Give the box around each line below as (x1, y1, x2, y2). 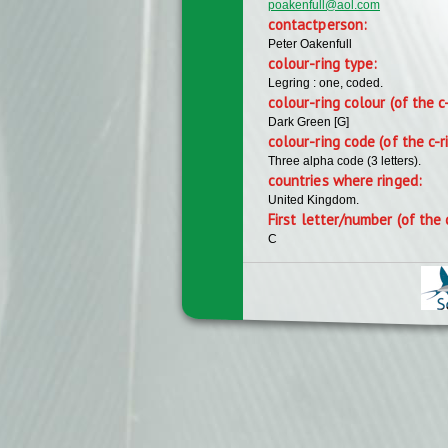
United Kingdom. (268, 192, 359, 207)
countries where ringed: (268, 170, 426, 190)
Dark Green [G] (268, 114, 349, 129)
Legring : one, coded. (268, 75, 383, 90)
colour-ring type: (268, 53, 382, 73)
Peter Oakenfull (268, 36, 352, 51)
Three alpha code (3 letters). (268, 153, 421, 168)
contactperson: (268, 14, 372, 34)
